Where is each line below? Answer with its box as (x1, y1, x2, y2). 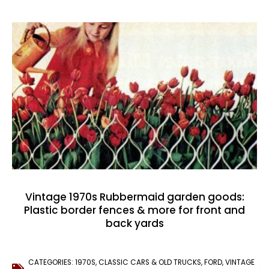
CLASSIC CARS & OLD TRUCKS (98, 258, 201, 268)
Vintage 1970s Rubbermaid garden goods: (25, 190, 244, 205)
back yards (105, 216, 164, 231)
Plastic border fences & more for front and (24, 203, 245, 218)
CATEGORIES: (28, 258, 75, 268)
